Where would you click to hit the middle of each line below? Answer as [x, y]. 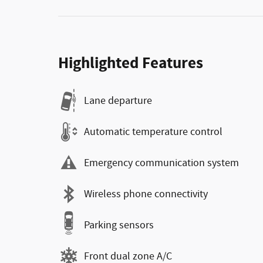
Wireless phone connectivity [146, 194]
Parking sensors [119, 225]
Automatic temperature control [153, 132]
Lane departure [118, 101]
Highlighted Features [131, 64]
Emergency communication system [161, 163]
